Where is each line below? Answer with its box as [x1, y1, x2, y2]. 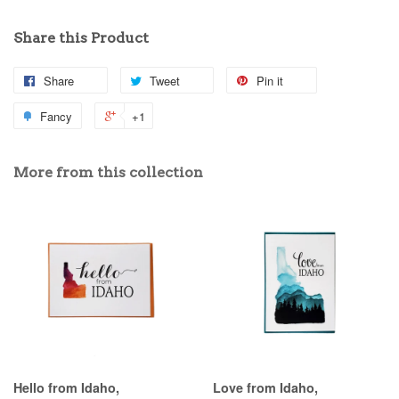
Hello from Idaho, [13, 378, 119, 396]
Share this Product [13, 28, 149, 46]
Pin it [256, 71, 283, 89]
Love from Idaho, [213, 378, 318, 396]
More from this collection [13, 163, 203, 181]
